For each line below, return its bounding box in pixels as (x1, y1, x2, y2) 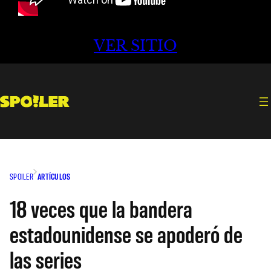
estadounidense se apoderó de (10, 218, 243, 248)
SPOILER (10, 171, 33, 181)
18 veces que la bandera (10, 193, 192, 223)
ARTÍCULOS (37, 171, 71, 181)
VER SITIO (94, 37, 177, 55)
